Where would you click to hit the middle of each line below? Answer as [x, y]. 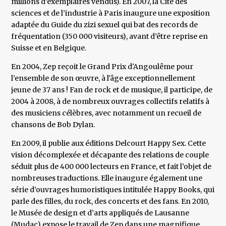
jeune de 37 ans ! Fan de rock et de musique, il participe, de [112, 90]
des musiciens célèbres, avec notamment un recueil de [106, 113]
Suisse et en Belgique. [49, 48]
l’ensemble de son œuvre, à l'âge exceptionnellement [103, 78]
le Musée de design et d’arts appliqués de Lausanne [100, 213]
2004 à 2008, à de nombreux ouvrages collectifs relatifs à [110, 102]
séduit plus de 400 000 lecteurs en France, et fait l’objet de [111, 167]
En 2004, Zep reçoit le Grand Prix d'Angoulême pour [102, 67]
